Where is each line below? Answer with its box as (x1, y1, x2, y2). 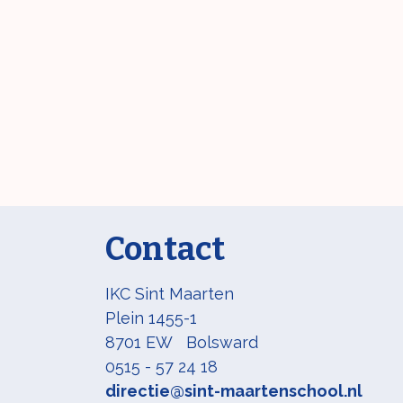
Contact (105, 229, 225, 269)
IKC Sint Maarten (105, 284, 234, 303)
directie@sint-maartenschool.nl (105, 381, 363, 400)
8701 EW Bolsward (105, 333, 290, 352)
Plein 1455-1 (105, 309, 197, 327)
